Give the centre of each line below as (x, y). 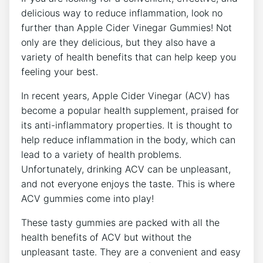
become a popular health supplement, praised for (130, 110)
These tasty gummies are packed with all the (120, 222)
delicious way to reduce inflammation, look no (122, 13)
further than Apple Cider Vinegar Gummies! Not (127, 27)
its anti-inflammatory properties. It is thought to (127, 125)
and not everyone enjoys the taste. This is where (128, 183)
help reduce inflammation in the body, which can (128, 139)
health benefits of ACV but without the (106, 237)
